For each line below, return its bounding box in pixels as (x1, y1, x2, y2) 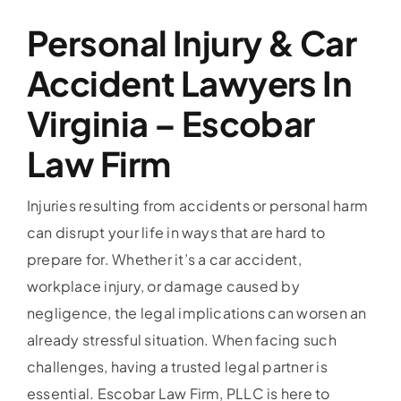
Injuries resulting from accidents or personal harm (26, 195, 368, 215)
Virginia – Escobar (26, 101, 315, 144)
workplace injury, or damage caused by (26, 276, 300, 295)
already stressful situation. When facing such (26, 329, 337, 349)
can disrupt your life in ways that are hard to (26, 222, 326, 242)
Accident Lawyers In (26, 61, 353, 104)
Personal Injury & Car (26, 21, 357, 64)
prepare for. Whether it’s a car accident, (26, 249, 302, 269)
